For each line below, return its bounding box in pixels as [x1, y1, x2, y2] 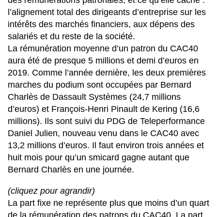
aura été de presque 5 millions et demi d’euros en [8, 56, 199, 66]
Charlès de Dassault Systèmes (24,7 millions [8, 92, 181, 102]
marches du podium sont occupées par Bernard [8, 80, 191, 90]
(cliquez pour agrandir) [8, 186, 95, 196]
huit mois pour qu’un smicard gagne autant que [8, 153, 189, 163]
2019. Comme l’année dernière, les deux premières [8, 68, 206, 78]
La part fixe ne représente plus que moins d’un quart [8, 198, 209, 208]
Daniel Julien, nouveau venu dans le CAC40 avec [8, 128, 199, 139]
